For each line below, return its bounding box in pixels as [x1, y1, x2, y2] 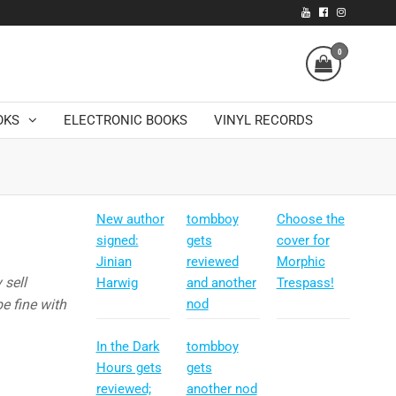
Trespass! [276, 275, 334, 292]
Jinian [95, 254, 132, 270]
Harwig [95, 275, 138, 292]
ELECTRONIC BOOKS [64, 112, 188, 129]
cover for [276, 232, 330, 249]
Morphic [276, 254, 325, 270]
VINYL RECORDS [214, 112, 314, 129]
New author [95, 211, 164, 228]
